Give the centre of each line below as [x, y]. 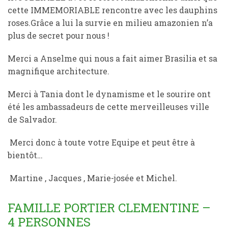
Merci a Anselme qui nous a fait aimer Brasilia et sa [112, 58]
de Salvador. [32, 119]
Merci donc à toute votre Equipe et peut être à [101, 142]
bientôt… [25, 155]
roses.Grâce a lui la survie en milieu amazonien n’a [110, 23]
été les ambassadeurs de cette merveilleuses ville [108, 107]
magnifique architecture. [59, 71]
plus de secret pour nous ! [59, 35]
